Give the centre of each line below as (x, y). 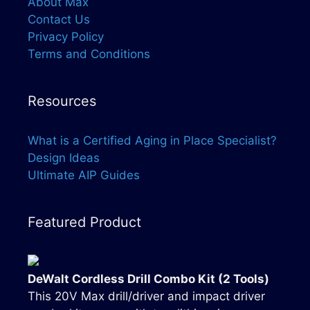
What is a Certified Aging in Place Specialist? (152, 140)
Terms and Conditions (89, 54)
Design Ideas (64, 157)
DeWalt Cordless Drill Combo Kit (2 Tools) (148, 279)
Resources (62, 101)
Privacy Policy (66, 36)
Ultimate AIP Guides (84, 175)
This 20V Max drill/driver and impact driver (146, 296)
